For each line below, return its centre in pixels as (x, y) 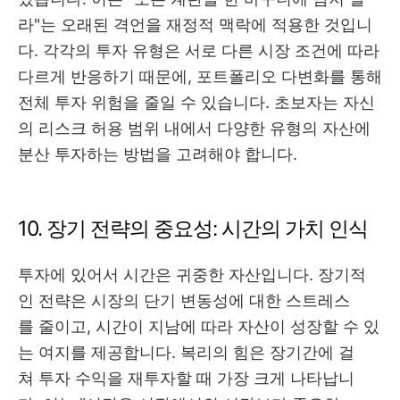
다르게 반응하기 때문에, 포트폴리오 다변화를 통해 (200, 77)
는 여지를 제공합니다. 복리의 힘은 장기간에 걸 (186, 353)
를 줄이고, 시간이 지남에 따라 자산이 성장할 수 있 (199, 327)
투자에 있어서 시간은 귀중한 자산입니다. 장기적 (192, 275)
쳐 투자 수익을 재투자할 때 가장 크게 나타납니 (186, 379)
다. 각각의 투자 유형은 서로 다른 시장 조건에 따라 (199, 51)
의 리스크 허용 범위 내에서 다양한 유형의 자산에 (194, 129)
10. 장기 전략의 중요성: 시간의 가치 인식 (193, 229)
